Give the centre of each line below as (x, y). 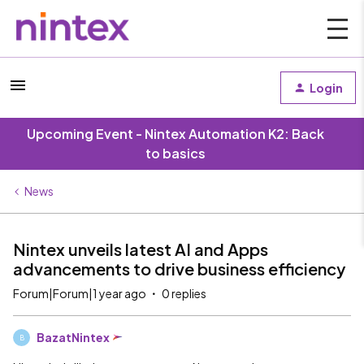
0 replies (184, 293)
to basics (175, 153)
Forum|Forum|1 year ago (80, 293)
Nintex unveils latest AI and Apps (141, 249)
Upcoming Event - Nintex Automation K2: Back (175, 134)
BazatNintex (73, 337)
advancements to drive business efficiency (179, 269)
